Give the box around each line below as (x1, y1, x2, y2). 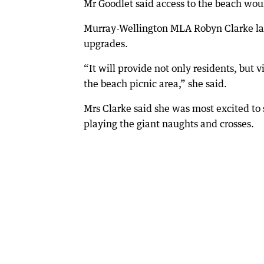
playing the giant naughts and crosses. (84, 118, 254, 130)
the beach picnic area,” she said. (84, 78, 227, 90)
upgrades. (84, 38, 128, 50)
